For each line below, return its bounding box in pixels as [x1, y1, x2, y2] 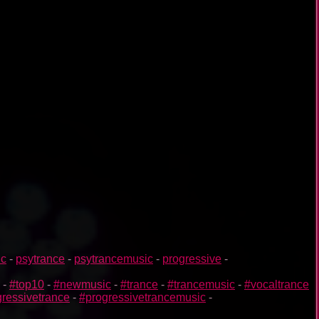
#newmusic [53, 278, 111, 291]
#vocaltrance [244, 278, 309, 291]
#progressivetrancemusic [79, 291, 206, 303]
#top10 [9, 278, 44, 291]
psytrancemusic [74, 252, 153, 265]
